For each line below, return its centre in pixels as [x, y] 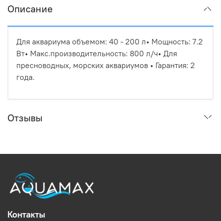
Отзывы [25, 118]
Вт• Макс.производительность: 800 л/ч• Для [97, 54]
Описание [30, 9]
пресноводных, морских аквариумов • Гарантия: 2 [106, 65]
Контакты [26, 214]
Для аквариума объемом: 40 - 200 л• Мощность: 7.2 [110, 42]
